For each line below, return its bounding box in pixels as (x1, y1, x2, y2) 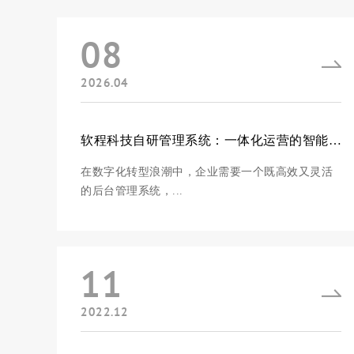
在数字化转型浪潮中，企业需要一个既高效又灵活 (81, 166, 333, 178)
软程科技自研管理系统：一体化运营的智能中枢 (328, 134, 341, 147)
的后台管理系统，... (81, 185, 183, 197)
